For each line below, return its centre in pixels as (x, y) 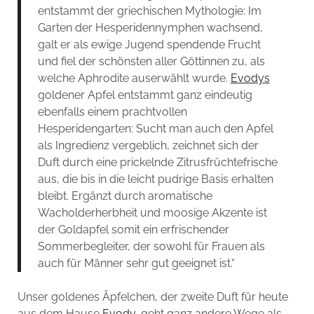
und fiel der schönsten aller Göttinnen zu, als (151, 62)
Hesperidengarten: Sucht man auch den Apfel (155, 129)
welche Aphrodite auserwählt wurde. (134, 78)
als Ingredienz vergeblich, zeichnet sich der (148, 146)
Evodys (250, 78)
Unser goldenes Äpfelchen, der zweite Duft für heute (152, 297)
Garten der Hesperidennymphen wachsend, (150, 28)
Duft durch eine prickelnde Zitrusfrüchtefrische (157, 163)
